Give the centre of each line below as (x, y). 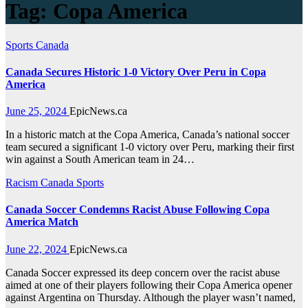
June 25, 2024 (37, 111)
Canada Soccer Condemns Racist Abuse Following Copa (137, 210)
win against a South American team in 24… (100, 159)
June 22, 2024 (37, 249)
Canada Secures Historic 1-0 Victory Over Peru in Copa (136, 71)
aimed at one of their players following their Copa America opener (149, 285)
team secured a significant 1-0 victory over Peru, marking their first (150, 147)
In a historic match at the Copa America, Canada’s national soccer (147, 135)
